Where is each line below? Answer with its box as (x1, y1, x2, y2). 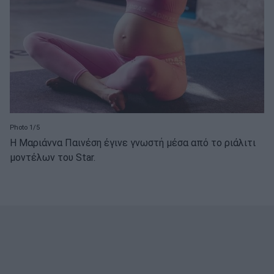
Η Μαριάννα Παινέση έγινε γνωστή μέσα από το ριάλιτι (10, 137, 256, 149)
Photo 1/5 (10, 123, 40, 131)
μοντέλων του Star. (10, 152, 95, 164)
